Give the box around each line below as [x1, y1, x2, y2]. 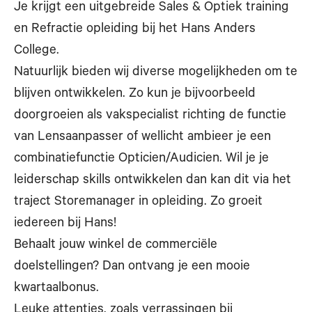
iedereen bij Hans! [14, 217, 116, 231]
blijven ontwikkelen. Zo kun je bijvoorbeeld [14, 87, 256, 102]
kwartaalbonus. [14, 281, 99, 296]
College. [14, 44, 59, 58]
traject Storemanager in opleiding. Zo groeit [14, 195, 263, 210]
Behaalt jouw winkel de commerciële [14, 238, 217, 253]
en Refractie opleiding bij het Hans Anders [14, 22, 256, 37]
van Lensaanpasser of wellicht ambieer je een [14, 130, 271, 145]
